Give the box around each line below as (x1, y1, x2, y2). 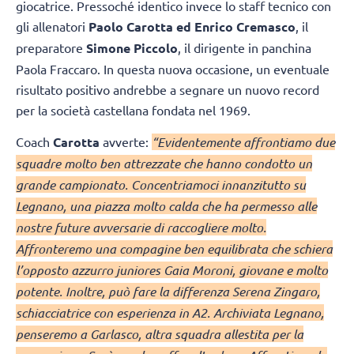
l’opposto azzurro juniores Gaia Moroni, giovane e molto (16, 262, 328, 279)
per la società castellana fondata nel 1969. (16, 101, 250, 118)
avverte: (103, 134, 152, 150)
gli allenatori (16, 17, 88, 34)
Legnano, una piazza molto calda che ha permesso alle (16, 198, 317, 215)
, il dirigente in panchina (178, 39, 311, 55)
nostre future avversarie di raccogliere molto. (16, 219, 266, 236)
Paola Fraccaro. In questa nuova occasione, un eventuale (16, 60, 330, 77)
